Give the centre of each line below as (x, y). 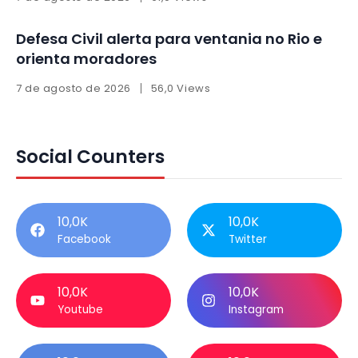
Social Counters (90, 156)
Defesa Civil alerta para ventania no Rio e (169, 38)
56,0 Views (181, 88)
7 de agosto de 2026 (74, 88)
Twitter (248, 239)
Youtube (80, 309)
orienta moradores (86, 58)
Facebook (84, 239)
